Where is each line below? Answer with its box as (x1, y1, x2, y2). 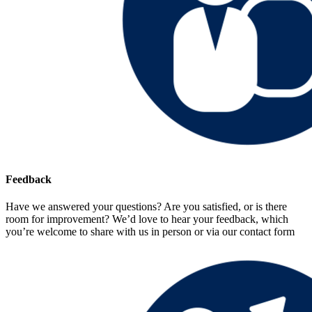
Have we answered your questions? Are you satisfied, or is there (6, 201, 287, 213)
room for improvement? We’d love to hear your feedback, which (6, 213, 288, 226)
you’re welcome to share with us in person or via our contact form (6, 226, 295, 238)
